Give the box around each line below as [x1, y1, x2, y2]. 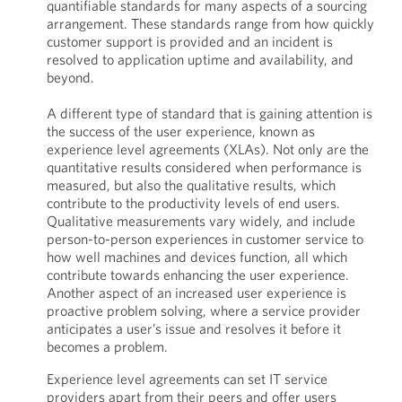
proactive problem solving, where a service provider [46, 301, 361, 319]
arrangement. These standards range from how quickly [46, 14, 374, 32]
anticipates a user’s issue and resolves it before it [46, 319, 341, 337]
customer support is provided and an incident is [46, 32, 333, 50]
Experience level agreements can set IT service [46, 370, 328, 388]
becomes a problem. [46, 337, 168, 355]
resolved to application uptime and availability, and [46, 50, 354, 68]
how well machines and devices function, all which [46, 248, 347, 266]
